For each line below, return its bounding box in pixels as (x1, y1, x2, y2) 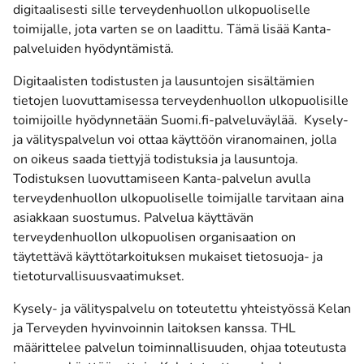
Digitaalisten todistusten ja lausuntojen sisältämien (13, 72, 314, 90)
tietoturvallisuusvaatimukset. (13, 267, 184, 285)
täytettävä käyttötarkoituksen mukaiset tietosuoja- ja (13, 248, 323, 266)
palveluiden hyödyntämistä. (13, 40, 177, 58)
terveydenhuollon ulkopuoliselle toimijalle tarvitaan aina (13, 189, 344, 207)
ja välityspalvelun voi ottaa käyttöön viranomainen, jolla (13, 131, 336, 149)
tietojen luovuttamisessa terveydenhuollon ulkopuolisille (13, 92, 349, 110)
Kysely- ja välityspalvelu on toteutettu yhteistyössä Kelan (13, 300, 351, 318)
